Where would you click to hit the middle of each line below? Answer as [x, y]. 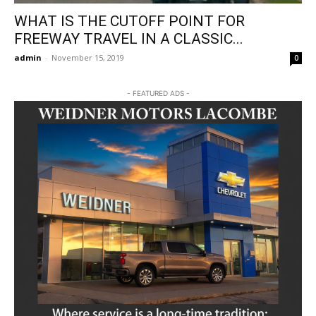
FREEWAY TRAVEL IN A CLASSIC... [129, 39]
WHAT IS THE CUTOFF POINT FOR [129, 22]
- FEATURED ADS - [158, 93]
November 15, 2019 [88, 58]
